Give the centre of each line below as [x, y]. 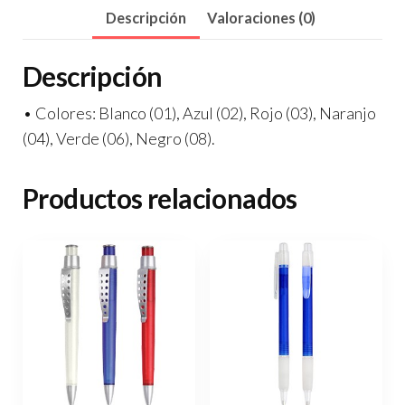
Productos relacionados [160, 198]
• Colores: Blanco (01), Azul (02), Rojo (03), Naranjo [199, 113]
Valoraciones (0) [261, 18]
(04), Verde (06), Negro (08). [119, 139]
